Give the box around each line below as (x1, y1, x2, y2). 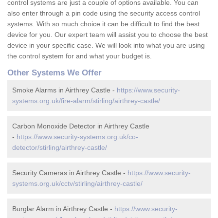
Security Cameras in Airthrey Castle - (12, 169, 127, 177)
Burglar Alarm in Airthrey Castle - (12, 205, 114, 213)
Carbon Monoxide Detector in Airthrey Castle (12, 122, 149, 130)
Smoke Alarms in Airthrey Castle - (12, 86, 117, 94)
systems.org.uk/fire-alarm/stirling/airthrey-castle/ (12, 97, 160, 105)
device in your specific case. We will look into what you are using (7, 41, 205, 50)
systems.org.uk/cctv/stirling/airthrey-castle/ (12, 180, 143, 188)
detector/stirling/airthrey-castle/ (12, 144, 107, 152)
